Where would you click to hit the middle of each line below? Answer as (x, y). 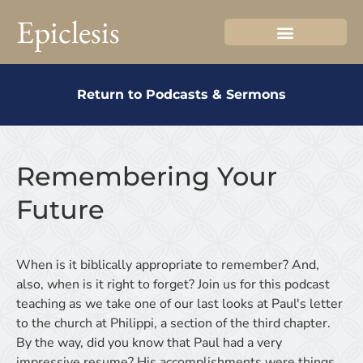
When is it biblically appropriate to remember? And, (168, 265)
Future (60, 209)
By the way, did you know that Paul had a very (149, 343)
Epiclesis (68, 32)
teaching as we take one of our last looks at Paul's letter (179, 304)
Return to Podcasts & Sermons (181, 94)
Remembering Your (147, 176)
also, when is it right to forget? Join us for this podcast (173, 284)
